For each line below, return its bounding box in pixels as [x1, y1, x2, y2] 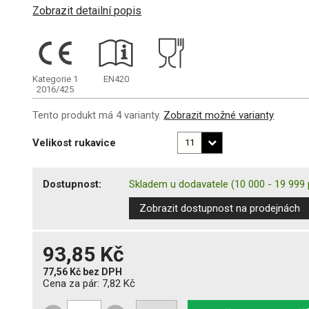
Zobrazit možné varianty [163, 108, 275, 121]
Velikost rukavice [32, 136, 117, 149]
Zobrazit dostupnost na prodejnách [139, 201, 301, 215]
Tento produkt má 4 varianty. [32, 108, 164, 121]
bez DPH [83, 266, 123, 277]
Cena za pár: [43, 277, 103, 290]
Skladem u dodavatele [129, 177, 229, 190]
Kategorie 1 [32, 73, 79, 84]
